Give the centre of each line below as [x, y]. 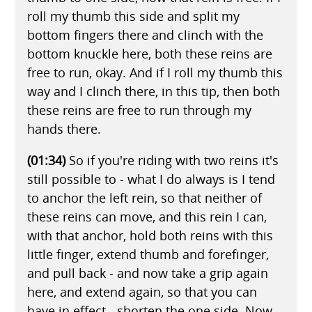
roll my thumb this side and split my [133, 16]
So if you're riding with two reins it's [172, 160]
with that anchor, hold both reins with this [150, 235]
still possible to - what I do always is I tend [151, 179]
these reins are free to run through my [139, 110]
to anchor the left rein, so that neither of [144, 197]
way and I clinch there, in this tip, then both [153, 91]
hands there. [64, 128]
